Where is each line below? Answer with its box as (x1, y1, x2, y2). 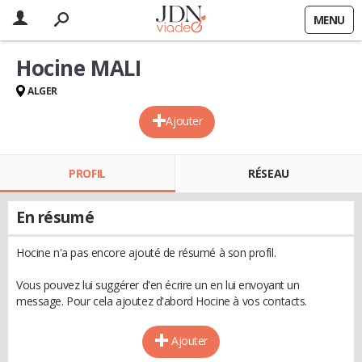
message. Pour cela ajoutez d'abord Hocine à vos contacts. (16, 293, 308, 309)
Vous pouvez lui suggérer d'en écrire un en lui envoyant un (16, 277, 300, 293)
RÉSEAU (248, 166, 289, 181)
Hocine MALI (16, 53, 141, 82)
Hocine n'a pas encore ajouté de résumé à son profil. (16, 245, 276, 260)
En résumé (16, 207, 95, 228)
